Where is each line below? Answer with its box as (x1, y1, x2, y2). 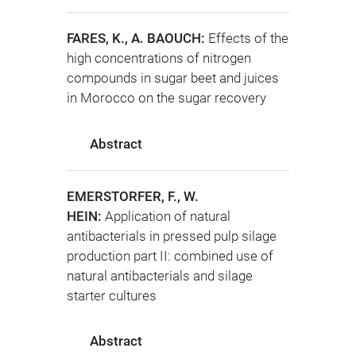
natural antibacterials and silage (67, 267, 253, 284)
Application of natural (105, 207, 230, 224)
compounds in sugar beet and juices (67, 70, 279, 87)
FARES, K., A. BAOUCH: (67, 30, 208, 47)
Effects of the (208, 30, 288, 47)
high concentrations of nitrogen (67, 50, 251, 67)
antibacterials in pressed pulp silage (67, 227, 277, 244)
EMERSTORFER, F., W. (67, 188, 199, 204)
